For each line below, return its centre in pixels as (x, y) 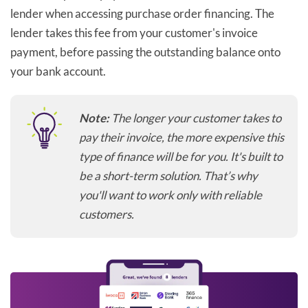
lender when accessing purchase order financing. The (142, 14)
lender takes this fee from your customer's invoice (134, 33)
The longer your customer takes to (195, 118)
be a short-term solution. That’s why (168, 176)
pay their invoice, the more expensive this (181, 137)
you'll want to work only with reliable (170, 195)
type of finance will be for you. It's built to (181, 157)
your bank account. (58, 71)
